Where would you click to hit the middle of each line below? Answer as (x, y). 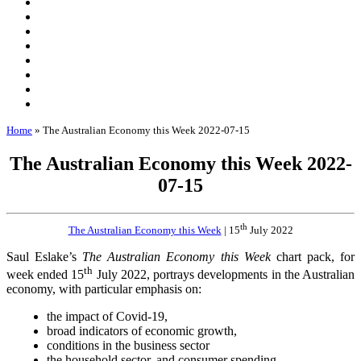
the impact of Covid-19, (107, 316)
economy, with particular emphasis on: (104, 288)
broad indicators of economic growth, (142, 330)
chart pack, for (313, 256)
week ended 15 (46, 274)
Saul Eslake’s (45, 256)
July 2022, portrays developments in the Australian (224, 274)
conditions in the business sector (128, 345)
